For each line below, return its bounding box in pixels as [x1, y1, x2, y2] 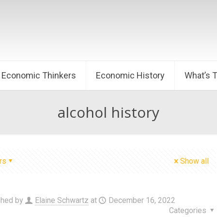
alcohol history [58, 102, 159, 122]
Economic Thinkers [1, 70, 76, 80]
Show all [180, 156, 209, 166]
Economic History [96, 70, 165, 80]
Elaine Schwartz [34, 196, 89, 205]
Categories [169, 206, 208, 215]
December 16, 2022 [108, 196, 175, 205]
